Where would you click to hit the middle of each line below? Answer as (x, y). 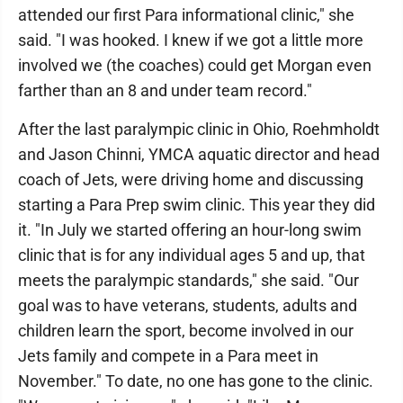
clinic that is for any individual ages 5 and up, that (192, 255)
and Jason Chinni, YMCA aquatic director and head (199, 154)
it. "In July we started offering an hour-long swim (190, 229)
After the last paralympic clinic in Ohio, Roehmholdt (199, 129)
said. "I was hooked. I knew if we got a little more (191, 40)
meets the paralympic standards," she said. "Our (188, 280)
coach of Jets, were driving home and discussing (191, 179)
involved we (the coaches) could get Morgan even (195, 65)
